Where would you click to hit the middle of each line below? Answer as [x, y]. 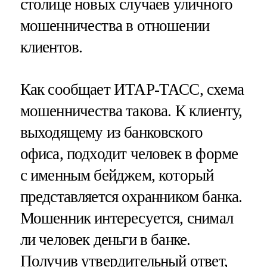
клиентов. [51, 47]
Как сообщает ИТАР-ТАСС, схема [132, 89]
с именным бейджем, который [117, 175]
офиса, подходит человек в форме [129, 153]
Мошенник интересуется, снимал [126, 218]
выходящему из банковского [111, 132]
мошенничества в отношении [115, 25]
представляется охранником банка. [131, 196]
